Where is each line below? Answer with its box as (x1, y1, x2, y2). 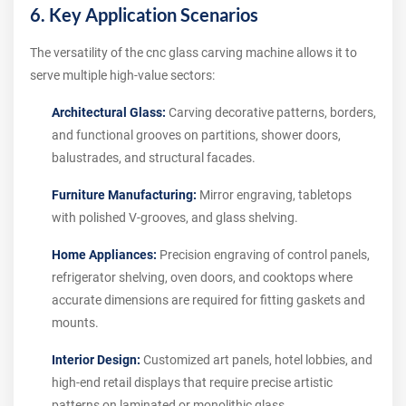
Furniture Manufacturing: (52, 188, 197, 203)
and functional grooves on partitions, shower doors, (52, 128, 341, 143)
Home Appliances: (52, 247, 157, 263)
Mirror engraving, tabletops (197, 188, 352, 203)
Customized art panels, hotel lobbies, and (140, 353, 372, 368)
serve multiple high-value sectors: (30, 68, 215, 83)
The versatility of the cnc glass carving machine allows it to (30, 45, 357, 61)
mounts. (52, 315, 99, 331)
